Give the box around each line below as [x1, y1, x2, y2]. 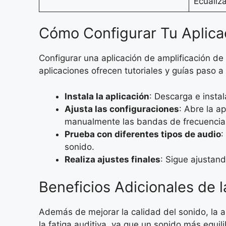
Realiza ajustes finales [65, 154, 160, 164]
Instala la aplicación [65, 91, 149, 101]
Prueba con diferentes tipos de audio [65, 129, 221, 139]
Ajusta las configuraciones [65, 103, 179, 114]
